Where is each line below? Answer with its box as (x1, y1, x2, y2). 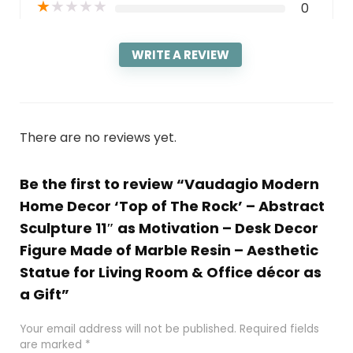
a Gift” (19, 284, 69, 305)
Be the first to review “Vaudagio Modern (19, 174, 319, 195)
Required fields (239, 321, 319, 337)
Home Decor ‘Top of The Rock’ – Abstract (19, 196, 325, 217)
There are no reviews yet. (19, 128, 176, 147)
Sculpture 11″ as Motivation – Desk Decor (19, 218, 318, 239)
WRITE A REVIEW (132, 46, 229, 64)
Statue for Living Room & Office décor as (19, 262, 321, 283)
